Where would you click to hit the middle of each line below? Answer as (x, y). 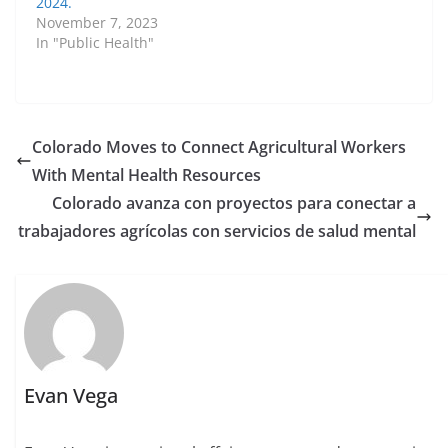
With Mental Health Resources (146, 174)
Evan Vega (71, 395)
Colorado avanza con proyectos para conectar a (234, 202)
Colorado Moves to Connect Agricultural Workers (219, 146)
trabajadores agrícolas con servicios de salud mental (217, 230)
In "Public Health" (95, 42)
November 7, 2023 (97, 22)
